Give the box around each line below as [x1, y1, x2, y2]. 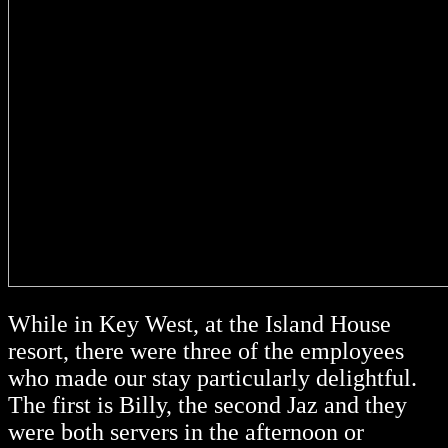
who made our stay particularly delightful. [8, 365, 417, 392]
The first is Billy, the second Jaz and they [8, 392, 407, 419]
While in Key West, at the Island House [8, 311, 391, 338]
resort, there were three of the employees [8, 338, 404, 365]
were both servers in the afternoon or [8, 419, 364, 446]
